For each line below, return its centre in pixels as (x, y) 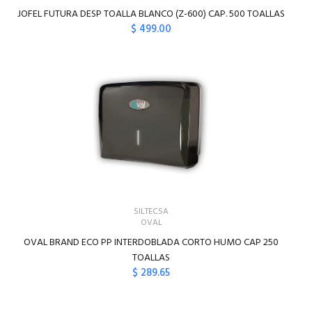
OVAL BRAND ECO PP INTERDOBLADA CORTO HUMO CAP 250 (151, 243)
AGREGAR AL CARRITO (162, 301)
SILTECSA (151, 212)
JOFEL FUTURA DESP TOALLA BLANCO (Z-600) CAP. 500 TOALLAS (151, 14)
